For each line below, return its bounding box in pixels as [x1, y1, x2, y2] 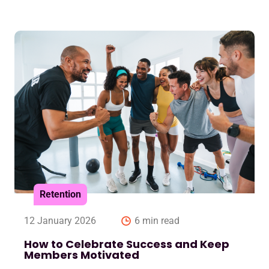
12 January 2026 [24, 215, 96, 227]
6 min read [134, 215, 180, 227]
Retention [40, 189, 81, 201]
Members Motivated [24, 247, 142, 263]
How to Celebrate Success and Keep [24, 237, 229, 252]
